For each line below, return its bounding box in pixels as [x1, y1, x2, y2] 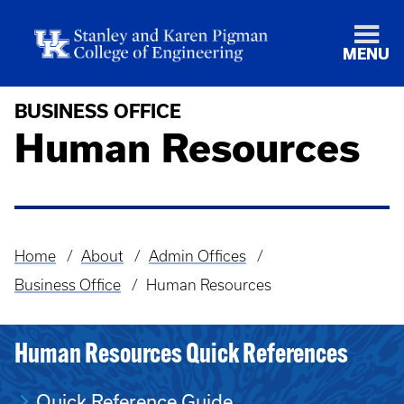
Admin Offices [148, 248, 246, 264]
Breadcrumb [14, 259, 114, 280]
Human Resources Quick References [14, 342, 348, 370]
